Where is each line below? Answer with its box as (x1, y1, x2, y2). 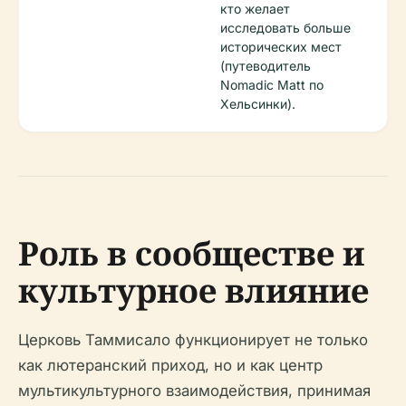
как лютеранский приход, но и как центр (18, 356, 323, 374)
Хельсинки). (220, 96, 295, 111)
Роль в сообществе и (18, 231, 364, 275)
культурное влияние (18, 268, 369, 313)
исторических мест (220, 39, 342, 54)
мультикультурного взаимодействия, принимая (18, 382, 371, 400)
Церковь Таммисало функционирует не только (18, 331, 368, 349)
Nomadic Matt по (220, 77, 324, 92)
